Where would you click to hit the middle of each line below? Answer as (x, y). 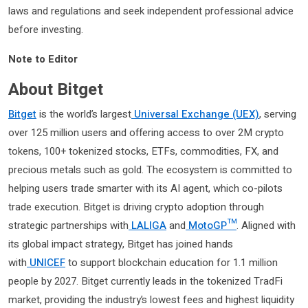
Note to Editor (43, 59)
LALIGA (147, 225)
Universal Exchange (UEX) (195, 114)
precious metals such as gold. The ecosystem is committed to (150, 169)
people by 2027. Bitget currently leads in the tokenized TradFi (145, 281)
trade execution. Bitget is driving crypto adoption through (136, 207)
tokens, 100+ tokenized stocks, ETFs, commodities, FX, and (143, 151)
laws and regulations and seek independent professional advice (151, 11)
